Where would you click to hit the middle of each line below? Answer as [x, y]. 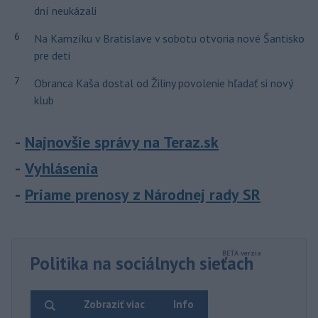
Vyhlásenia [61, 168]
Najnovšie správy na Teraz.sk [122, 142]
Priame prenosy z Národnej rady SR [143, 194]
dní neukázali [65, 11]
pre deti [52, 55]
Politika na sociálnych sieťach [142, 263]
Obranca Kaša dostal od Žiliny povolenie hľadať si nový [163, 83]
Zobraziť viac [114, 304]
